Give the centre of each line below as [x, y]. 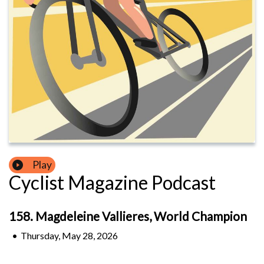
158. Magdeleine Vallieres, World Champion [128, 216]
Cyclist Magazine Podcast [112, 183]
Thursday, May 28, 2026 [69, 235]
